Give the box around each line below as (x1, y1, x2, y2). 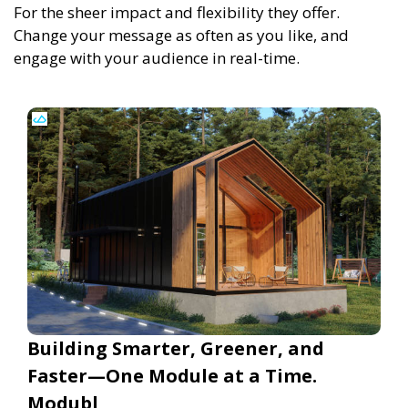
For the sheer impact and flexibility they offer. (14, 2, 340, 24)
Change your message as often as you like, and (14, 25, 349, 46)
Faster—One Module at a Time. (27, 363, 317, 389)
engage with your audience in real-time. (14, 47, 300, 69)
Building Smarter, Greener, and (27, 336, 324, 362)
